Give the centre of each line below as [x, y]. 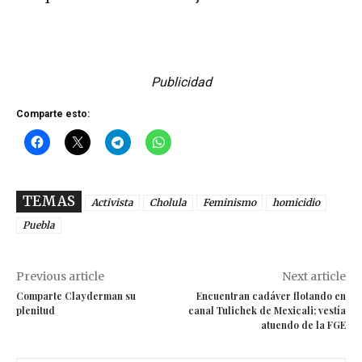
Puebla [39, 225]
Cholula [168, 203]
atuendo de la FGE [303, 325]
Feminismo [229, 203]
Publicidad [181, 82]
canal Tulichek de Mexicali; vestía [267, 311]
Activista [112, 203]
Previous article [60, 277]
